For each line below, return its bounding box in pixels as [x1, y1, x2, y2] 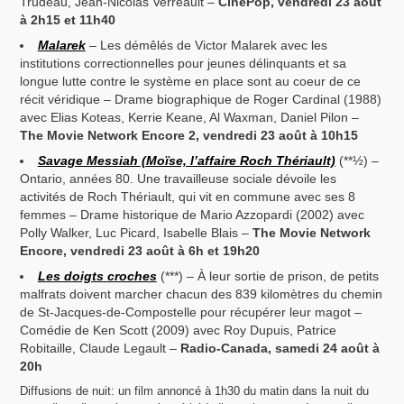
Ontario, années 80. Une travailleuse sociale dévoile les [20, 171, 337, 187]
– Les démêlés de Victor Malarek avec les [85, 38, 327, 53]
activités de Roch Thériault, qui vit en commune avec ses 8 [20, 189, 356, 205]
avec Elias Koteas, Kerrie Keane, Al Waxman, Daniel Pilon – [20, 110, 360, 125]
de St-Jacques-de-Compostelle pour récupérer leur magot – [20, 305, 363, 320]
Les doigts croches [37, 269, 157, 284]
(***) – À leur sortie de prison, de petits [156, 269, 379, 284]
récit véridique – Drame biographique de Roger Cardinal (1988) [20, 92, 382, 107]
